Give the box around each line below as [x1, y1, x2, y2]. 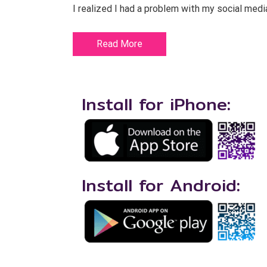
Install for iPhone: [82, 91, 231, 117]
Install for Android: [82, 172, 240, 198]
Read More [97, 38, 142, 49]
